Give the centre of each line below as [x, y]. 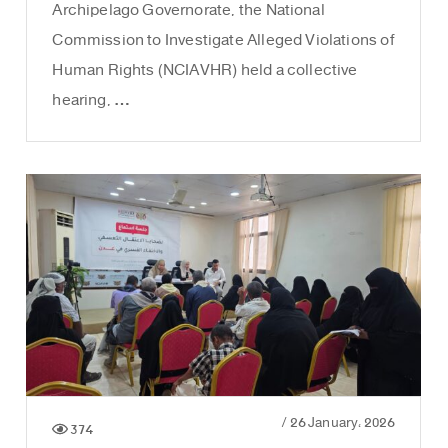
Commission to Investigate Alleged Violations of [223, 41]
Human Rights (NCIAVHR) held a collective [205, 71]
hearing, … [91, 101]
